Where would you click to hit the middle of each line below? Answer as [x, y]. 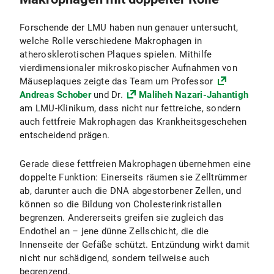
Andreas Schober [55, 95]
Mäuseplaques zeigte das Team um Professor [118, 81]
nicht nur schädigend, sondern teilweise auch [114, 258]
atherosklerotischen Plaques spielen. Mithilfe [116, 54]
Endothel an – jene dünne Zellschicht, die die [114, 231]
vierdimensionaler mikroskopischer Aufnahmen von [128, 68]
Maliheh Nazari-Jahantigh [194, 95]
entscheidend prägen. [65, 135]
